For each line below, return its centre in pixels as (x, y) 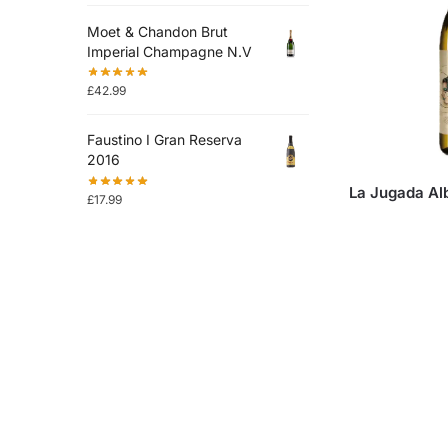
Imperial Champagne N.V (169, 51)
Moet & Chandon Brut (157, 31)
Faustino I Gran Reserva (164, 140)
